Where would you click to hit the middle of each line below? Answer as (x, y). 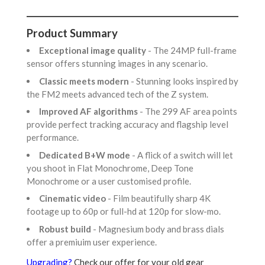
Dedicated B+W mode (85, 155)
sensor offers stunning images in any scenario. (119, 64)
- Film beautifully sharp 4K (159, 198)
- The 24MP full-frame (192, 51)
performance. (54, 138)
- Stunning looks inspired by (185, 81)
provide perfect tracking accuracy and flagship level (127, 125)
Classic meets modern (85, 81)
